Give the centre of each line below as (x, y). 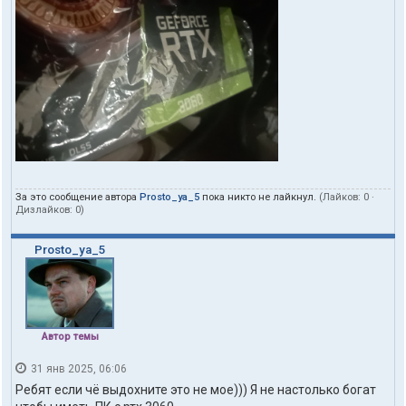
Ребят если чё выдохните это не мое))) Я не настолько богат (196, 390)
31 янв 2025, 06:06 (77, 368)
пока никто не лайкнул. (259, 197)
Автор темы (70, 336)
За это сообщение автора (77, 197)
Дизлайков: (45, 209)
